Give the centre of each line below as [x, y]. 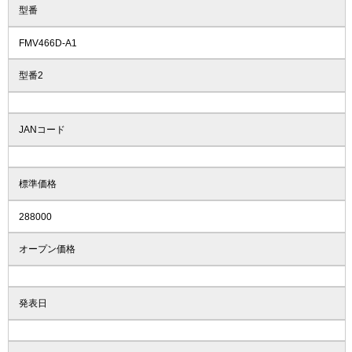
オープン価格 [47, 249]
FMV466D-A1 [48, 43]
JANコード [42, 129]
